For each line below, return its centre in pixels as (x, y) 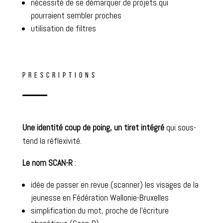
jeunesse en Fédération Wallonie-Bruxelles (100, 197)
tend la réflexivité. (52, 141)
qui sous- (180, 127)
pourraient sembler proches (76, 15)
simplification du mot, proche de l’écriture (100, 210)
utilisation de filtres (63, 28)
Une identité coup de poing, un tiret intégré (93, 127)
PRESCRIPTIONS (60, 75)
